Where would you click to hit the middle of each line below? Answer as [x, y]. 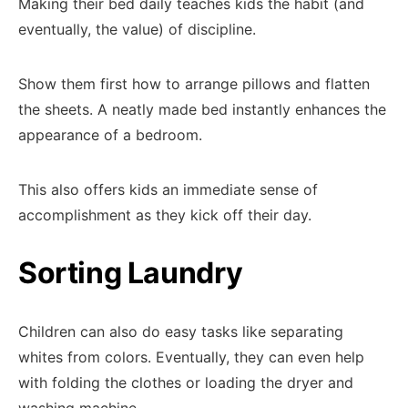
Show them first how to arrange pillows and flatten [194, 84]
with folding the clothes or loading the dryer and [186, 382]
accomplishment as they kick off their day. [165, 215]
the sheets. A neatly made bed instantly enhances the [202, 109]
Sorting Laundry [131, 273]
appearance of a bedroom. [110, 135]
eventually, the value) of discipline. [137, 29]
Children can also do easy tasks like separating [181, 331]
